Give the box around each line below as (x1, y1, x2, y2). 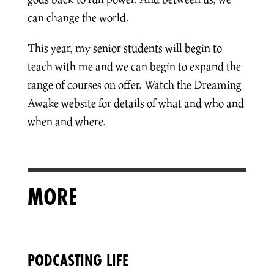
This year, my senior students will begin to (27, 39, 222, 56)
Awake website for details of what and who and (27, 94, 244, 111)
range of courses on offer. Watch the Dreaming (27, 76, 242, 93)
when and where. (27, 113, 106, 130)
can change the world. (27, 9, 129, 26)
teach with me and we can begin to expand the (27, 57, 241, 75)
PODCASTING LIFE (27, 249, 128, 271)
